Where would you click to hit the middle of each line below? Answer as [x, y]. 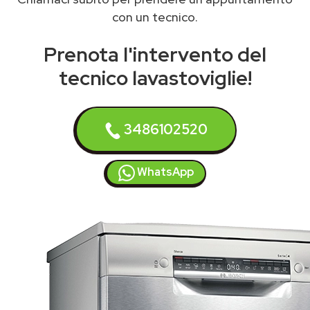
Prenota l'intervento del [155, 55]
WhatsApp [164, 172]
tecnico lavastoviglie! [155, 78]
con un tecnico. [155, 17]
